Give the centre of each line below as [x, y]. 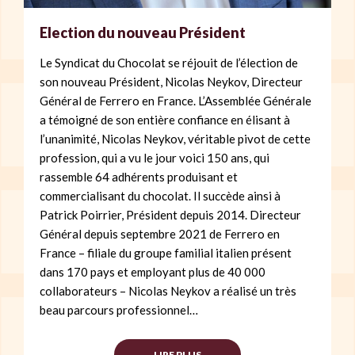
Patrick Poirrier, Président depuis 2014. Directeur [170, 214]
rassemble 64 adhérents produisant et [139, 176]
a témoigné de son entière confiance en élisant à [165, 119]
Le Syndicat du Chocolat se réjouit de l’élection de [169, 62]
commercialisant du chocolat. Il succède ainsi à [160, 195]
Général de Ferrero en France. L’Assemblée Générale [176, 100]
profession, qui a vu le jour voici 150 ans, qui [155, 157]
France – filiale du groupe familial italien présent [166, 252]
